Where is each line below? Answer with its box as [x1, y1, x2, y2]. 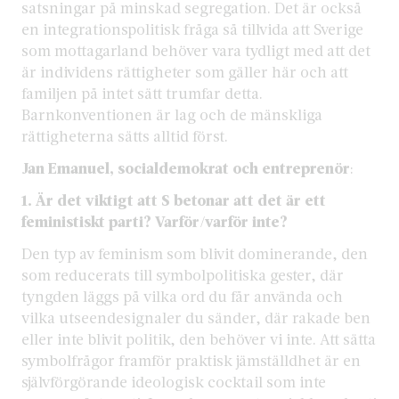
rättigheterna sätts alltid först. [21, 126, 228, 145]
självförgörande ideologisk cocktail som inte [21, 371, 326, 391]
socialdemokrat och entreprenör [118, 158, 350, 177]
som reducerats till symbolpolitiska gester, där [21, 265, 344, 284]
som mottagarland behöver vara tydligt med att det [21, 40, 370, 60]
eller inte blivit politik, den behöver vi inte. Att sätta [21, 329, 376, 348]
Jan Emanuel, [21, 158, 114, 177]
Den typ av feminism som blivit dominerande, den [21, 243, 368, 263]
